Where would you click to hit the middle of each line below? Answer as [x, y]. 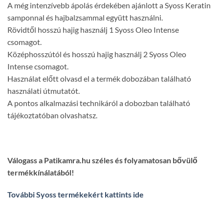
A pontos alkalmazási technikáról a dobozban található [99, 103]
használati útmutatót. [44, 91]
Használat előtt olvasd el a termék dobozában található [99, 79]
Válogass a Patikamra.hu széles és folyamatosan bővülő [102, 160]
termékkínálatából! [41, 172]
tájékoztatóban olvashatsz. [52, 115]
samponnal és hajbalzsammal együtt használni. [85, 18]
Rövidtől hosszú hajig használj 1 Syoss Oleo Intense [93, 30]
